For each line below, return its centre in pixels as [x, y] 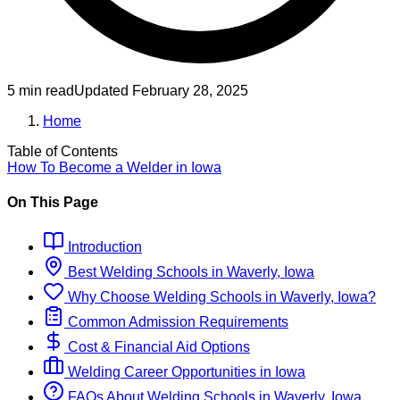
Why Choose [107, 296]
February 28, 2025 [190, 91]
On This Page [53, 203]
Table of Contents [62, 152]
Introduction [103, 246]
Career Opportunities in [200, 371]
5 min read [41, 91]
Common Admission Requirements [176, 321]
